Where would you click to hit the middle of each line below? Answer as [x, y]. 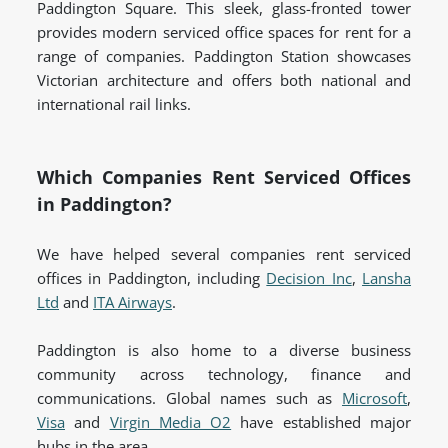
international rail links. [114, 104]
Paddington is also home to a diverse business [224, 350]
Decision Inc [309, 278]
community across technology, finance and [224, 374]
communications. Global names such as [189, 398]
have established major [321, 422]
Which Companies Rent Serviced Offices [224, 177]
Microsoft [374, 398]
